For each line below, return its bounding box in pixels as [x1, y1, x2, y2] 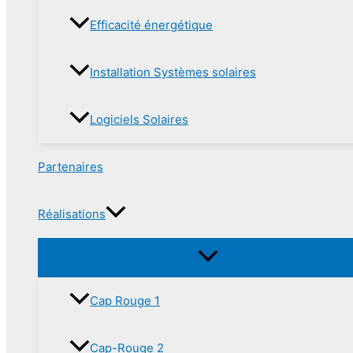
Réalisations [38, 206, 106, 221]
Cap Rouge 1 [90, 292, 160, 308]
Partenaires [38, 158, 103, 174]
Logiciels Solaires [90, 111, 188, 127]
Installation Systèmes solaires [90, 64, 256, 80]
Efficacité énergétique [90, 17, 213, 32]
